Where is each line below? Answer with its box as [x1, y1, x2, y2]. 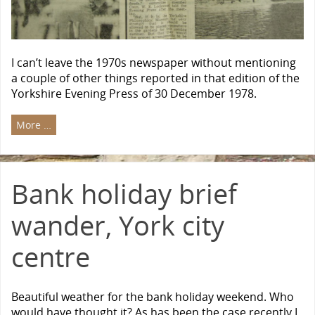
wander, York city [11, 207, 224, 244]
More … [16, 118, 51, 132]
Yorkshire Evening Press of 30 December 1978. [11, 85, 257, 101]
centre [11, 238, 90, 276]
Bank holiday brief [11, 175, 237, 212]
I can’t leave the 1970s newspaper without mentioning [11, 54, 296, 70]
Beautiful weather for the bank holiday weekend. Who [11, 289, 294, 305]
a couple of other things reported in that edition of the [11, 70, 300, 86]
